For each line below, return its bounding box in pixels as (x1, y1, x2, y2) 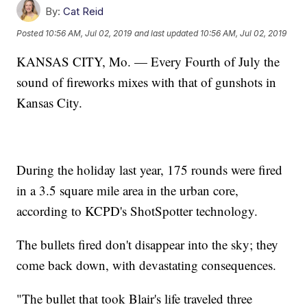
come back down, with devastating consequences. (16, 256, 277, 274)
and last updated (134, 27, 199, 38)
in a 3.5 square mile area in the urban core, (16, 182, 239, 199)
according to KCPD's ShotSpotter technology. (16, 202, 258, 220)
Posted (16, 27, 46, 38)
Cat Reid (63, 5, 104, 19)
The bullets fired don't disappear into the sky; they (16, 236, 279, 254)
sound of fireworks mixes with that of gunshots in (16, 73, 277, 91)
